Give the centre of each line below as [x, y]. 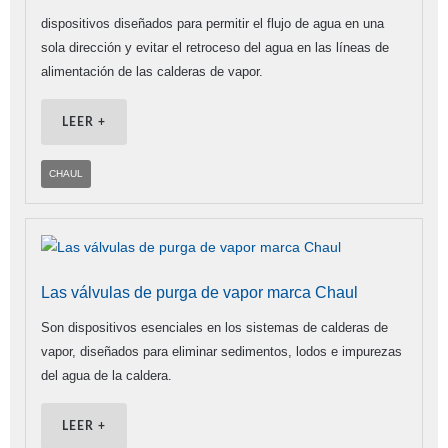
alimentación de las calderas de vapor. [152, 72]
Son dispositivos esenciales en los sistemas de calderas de [214, 328]
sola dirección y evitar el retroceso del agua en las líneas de [215, 48]
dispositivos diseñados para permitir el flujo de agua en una [212, 24]
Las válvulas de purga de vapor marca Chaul [199, 293]
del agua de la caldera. [106, 376]
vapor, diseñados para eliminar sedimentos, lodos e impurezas [221, 352]
